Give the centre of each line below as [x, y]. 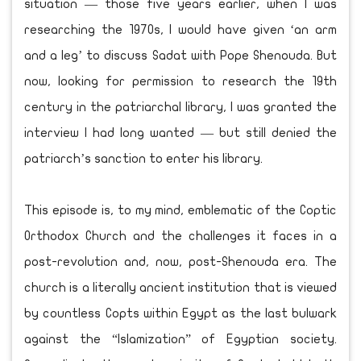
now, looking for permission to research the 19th [180, 81]
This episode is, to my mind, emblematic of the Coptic [180, 210]
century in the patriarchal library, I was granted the [180, 107]
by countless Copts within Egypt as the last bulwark [180, 313]
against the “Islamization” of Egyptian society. [180, 339]
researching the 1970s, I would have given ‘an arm [180, 29]
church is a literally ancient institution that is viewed [180, 287]
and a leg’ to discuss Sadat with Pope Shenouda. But [180, 55]
